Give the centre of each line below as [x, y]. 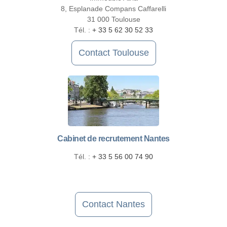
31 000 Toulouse [113, 20]
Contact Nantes [113, 204]
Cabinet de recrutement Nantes [113, 139]
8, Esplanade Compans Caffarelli [113, 9]
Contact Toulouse [113, 53]
